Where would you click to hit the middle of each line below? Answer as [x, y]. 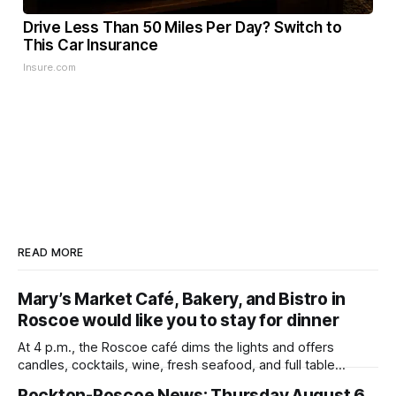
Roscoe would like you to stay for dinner [179, 320]
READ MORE [51, 252]
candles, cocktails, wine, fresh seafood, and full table [176, 365]
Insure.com [49, 68]
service [40, 382]
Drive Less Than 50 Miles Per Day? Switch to [182, 28]
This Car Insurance [90, 46]
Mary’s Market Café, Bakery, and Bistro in [182, 299]
